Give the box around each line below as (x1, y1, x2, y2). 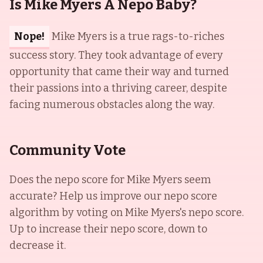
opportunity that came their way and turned (9, 65, 229, 78)
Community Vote (9, 142, 126, 159)
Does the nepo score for (9, 173, 127, 186)
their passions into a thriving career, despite (9, 82, 227, 95)
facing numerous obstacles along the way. (9, 98, 214, 111)
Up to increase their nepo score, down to (9, 222, 207, 235)
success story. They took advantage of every (9, 49, 223, 62)
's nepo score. (180, 206, 244, 219)
